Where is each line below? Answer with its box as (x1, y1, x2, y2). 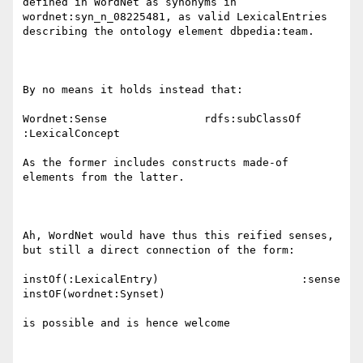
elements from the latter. (23, 171, 185, 184)
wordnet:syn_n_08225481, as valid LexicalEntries (23, 11, 327, 23)
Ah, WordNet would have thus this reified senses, (23, 229, 334, 242)
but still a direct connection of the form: (23, 244, 295, 257)
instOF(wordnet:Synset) (23, 288, 165, 301)
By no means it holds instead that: (23, 83, 243, 96)
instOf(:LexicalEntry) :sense (23, 273, 340, 286)
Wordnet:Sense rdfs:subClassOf (23, 113, 301, 126)
